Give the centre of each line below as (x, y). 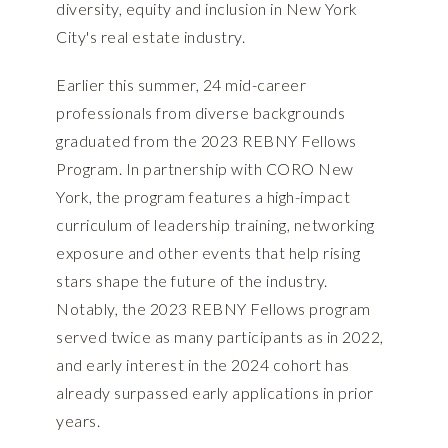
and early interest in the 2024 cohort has (203, 365)
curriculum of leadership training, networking (215, 225)
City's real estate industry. (150, 37)
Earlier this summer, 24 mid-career (181, 85)
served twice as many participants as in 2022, (220, 337)
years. (78, 421)
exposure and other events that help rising (208, 253)
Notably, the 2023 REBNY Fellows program (213, 309)
